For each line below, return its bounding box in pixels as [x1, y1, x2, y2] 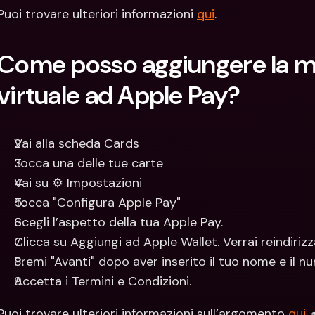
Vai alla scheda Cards [14, 135, 139, 152]
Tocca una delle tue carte [14, 155, 163, 172]
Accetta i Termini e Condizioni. [14, 273, 191, 290]
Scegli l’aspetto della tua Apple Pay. [14, 214, 223, 231]
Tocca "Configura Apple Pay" [14, 194, 181, 211]
